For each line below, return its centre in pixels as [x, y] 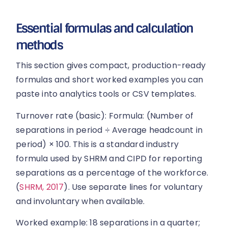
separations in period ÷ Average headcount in [109, 130]
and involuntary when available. [80, 201]
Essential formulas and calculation [104, 28]
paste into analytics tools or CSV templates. [106, 94]
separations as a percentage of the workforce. [112, 173]
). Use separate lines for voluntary [133, 187]
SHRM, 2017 [42, 187]
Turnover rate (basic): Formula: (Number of [105, 116]
